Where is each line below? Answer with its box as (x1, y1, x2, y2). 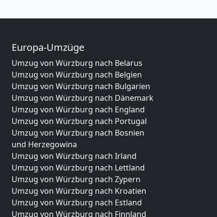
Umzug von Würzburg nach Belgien (12, 69, 142, 80)
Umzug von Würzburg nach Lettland (12, 162, 145, 173)
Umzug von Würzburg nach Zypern (12, 174, 140, 185)
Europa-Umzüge (12, 41, 84, 54)
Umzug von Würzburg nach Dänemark (12, 93, 154, 103)
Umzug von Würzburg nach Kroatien (12, 186, 146, 196)
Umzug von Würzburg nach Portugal (12, 116, 147, 126)
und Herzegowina (12, 139, 77, 150)
